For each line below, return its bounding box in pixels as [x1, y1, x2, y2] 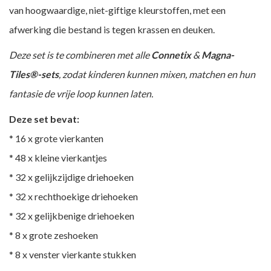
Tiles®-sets [9, 68, 59, 80]
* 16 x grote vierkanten [9, 132, 103, 144]
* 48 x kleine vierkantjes [9, 152, 107, 163]
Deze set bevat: [9, 113, 79, 125]
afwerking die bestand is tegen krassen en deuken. [9, 24, 215, 35]
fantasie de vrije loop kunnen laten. [9, 88, 153, 99]
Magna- [201, 49, 234, 60]
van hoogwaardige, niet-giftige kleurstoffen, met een [9, 4, 226, 16]
